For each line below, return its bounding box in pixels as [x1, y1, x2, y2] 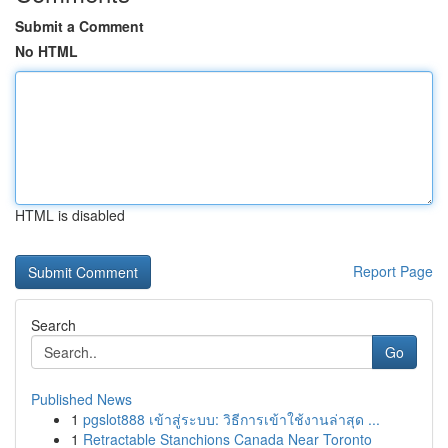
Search [31, 315, 76, 335]
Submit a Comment [15, 16, 144, 36]
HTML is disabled [15, 205, 125, 225]
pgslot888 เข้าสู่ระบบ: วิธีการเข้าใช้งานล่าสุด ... [83, 409, 380, 429]
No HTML [15, 41, 78, 61]
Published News [31, 389, 132, 409]
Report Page [353, 261, 433, 281]
